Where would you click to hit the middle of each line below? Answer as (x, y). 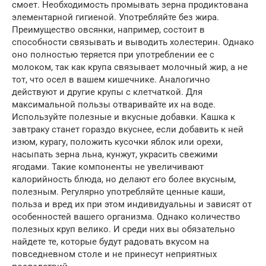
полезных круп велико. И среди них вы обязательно (123, 229)
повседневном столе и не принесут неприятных (114, 254)
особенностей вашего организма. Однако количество (126, 216)
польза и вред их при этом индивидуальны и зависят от (132, 204)
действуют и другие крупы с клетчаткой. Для (107, 92)
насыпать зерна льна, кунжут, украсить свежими (115, 154)
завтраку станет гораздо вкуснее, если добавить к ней (128, 129)
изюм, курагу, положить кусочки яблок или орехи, (117, 142)
